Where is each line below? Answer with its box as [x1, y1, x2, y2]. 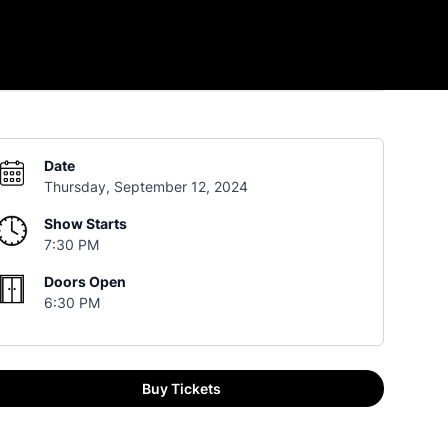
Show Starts [43, 215, 127, 232]
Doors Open [43, 273, 126, 290]
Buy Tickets [141, 380, 221, 397]
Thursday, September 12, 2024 [43, 178, 248, 195]
